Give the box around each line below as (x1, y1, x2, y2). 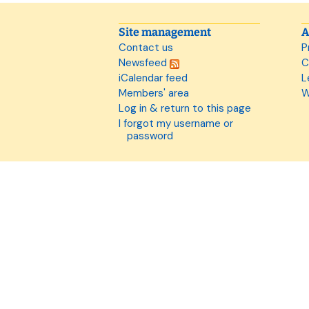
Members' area (119, 86, 189, 100)
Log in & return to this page (119, 101, 251, 115)
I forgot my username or (119, 117, 233, 130)
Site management (119, 26, 211, 39)
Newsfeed (119, 56, 170, 70)
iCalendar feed (119, 71, 188, 85)
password (127, 129, 173, 143)
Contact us (119, 41, 173, 54)
